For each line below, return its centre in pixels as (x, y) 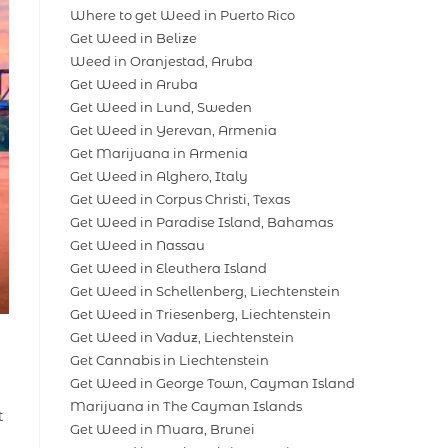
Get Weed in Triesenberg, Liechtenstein (200, 314)
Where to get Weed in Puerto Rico (182, 15)
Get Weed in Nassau (137, 245)
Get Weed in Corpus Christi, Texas (180, 199)
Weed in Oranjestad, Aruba (161, 61)
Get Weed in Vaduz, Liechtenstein (182, 337)
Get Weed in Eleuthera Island (168, 268)
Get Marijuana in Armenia (159, 153)
